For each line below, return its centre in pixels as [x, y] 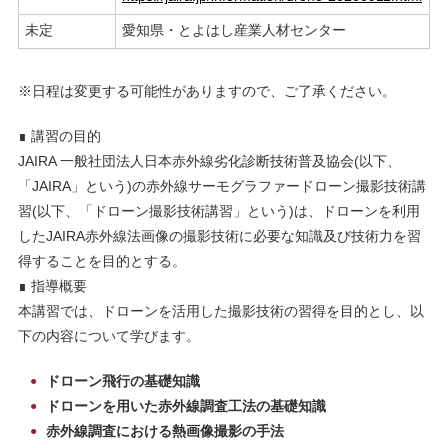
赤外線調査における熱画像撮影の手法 [164, 431]
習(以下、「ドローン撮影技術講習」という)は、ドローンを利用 [218, 211]
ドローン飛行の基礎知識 [122, 381]
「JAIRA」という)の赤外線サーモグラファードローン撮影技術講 [221, 186]
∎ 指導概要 [52, 286]
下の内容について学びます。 [108, 336]
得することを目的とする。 [101, 261]
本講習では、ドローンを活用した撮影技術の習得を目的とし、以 [220, 311]
